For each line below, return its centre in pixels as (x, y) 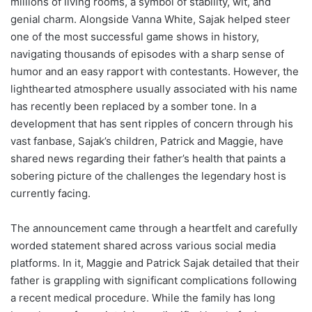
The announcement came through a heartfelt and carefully (154, 228)
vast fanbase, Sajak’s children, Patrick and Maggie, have (147, 141)
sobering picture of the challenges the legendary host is (148, 175)
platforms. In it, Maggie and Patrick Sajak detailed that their (155, 263)
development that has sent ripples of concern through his (152, 123)
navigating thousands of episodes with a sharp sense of (147, 54)
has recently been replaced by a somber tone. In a (133, 106)
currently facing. (50, 193)
